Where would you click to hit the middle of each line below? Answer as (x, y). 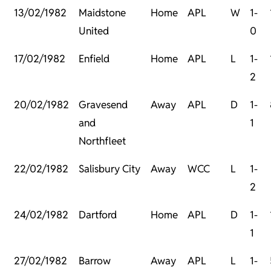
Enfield (94, 59)
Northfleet (102, 141)
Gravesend (103, 105)
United (94, 31)
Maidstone (102, 13)
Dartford (98, 215)
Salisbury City (109, 169)
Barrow (95, 261)
